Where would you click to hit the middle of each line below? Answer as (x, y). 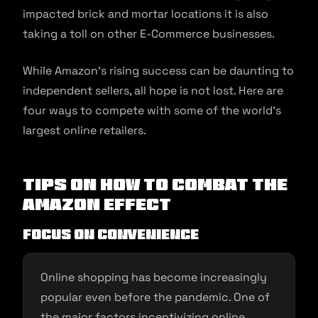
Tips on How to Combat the (155, 184)
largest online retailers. (86, 130)
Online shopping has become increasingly (154, 277)
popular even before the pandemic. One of (155, 297)
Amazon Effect (97, 204)
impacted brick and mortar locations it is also (146, 14)
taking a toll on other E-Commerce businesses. (150, 34)
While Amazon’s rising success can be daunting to (158, 71)
